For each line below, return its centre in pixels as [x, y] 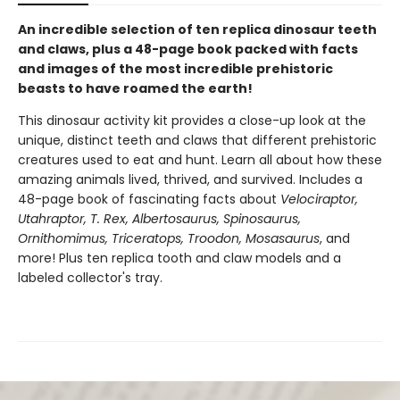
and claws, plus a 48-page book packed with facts [188, 50]
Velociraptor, [319, 200]
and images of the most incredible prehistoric [175, 69]
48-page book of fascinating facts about [149, 200]
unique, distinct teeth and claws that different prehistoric [197, 141]
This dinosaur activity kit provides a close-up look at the [192, 121]
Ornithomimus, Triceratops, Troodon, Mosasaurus [169, 239]
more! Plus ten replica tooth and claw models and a [179, 258]
